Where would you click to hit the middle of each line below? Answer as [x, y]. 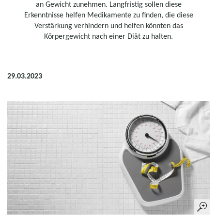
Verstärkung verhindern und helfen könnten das [108, 25]
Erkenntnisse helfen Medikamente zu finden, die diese [108, 15]
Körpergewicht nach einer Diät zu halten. [108, 36]
